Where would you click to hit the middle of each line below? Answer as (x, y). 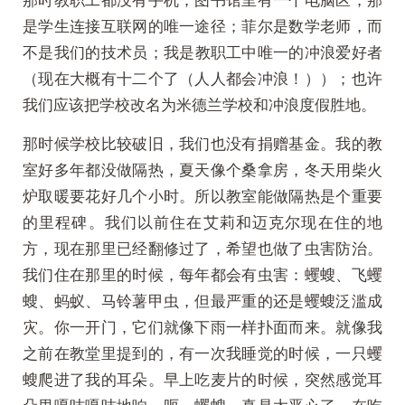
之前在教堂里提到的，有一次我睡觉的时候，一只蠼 (202, 353)
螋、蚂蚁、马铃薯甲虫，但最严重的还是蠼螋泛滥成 (202, 300)
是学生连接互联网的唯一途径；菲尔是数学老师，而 (202, 25)
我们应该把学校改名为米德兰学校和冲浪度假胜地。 (201, 104)
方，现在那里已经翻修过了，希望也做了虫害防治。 (202, 248)
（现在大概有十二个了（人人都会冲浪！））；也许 (202, 78)
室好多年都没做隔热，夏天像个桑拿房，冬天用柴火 (202, 169)
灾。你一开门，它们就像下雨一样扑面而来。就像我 (202, 326)
